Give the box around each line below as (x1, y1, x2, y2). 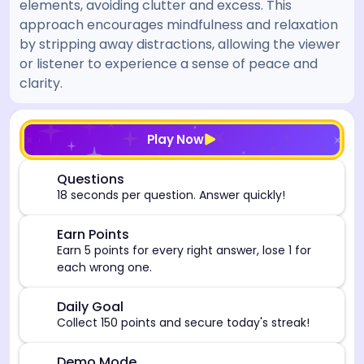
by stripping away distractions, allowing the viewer (19, 35, 340, 54)
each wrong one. (57, 258, 152, 275)
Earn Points (57, 224, 129, 244)
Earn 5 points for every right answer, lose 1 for (57, 241, 311, 258)
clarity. (19, 74, 63, 93)
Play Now (146, 130, 204, 148)
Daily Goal (57, 297, 123, 316)
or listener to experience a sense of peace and (19, 54, 318, 73)
